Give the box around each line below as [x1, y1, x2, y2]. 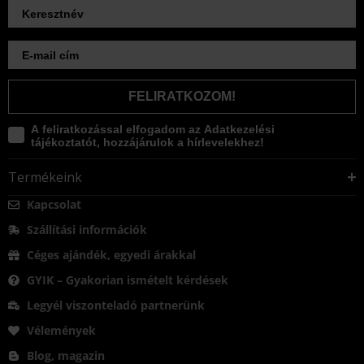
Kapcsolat [26, 197, 81, 213]
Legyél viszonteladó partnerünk [26, 297, 205, 314]
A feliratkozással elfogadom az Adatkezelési [31, 123, 275, 136]
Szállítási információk [26, 222, 147, 238]
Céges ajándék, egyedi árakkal [26, 247, 196, 263]
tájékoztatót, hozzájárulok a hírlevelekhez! [31, 136, 264, 149]
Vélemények [26, 323, 96, 339]
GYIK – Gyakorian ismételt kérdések [26, 272, 228, 288]
